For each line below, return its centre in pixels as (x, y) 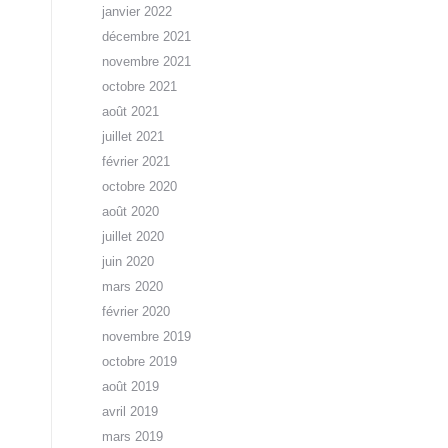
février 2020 (136, 311)
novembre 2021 (146, 61)
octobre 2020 (139, 186)
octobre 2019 (139, 361)
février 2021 (136, 161)
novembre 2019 (146, 336)
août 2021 (130, 111)
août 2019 (130, 386)
